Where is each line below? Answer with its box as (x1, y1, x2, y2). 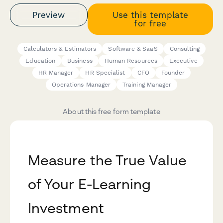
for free (134, 18, 167, 28)
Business (67, 57, 93, 65)
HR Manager (38, 69, 74, 77)
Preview (32, 9, 65, 20)
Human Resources (104, 57, 157, 65)
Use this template (112, 9, 188, 20)
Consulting (169, 45, 200, 53)
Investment (28, 200, 104, 217)
